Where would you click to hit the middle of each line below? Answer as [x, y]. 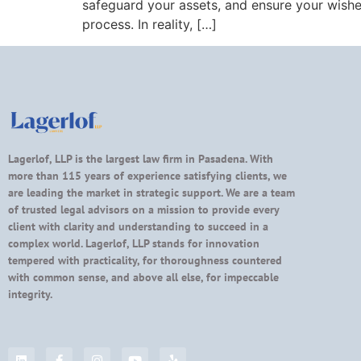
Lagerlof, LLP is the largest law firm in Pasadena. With [141, 159]
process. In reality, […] [149, 25]
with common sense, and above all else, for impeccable [143, 278]
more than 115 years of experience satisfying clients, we [147, 176]
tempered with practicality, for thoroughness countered [145, 261]
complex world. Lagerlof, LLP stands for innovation [134, 244]
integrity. [30, 295]
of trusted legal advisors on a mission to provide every [143, 210]
